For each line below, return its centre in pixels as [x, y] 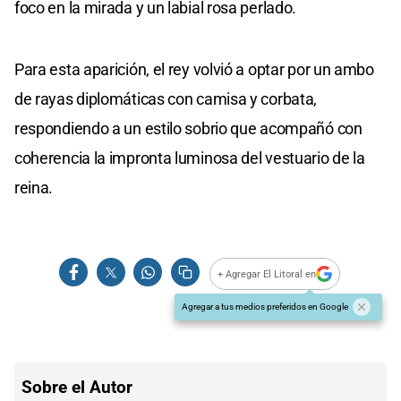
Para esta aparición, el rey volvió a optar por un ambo [194, 70]
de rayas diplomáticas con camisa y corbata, [166, 99]
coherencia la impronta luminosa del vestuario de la [190, 158]
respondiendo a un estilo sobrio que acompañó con [188, 129]
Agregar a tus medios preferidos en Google [265, 307]
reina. [34, 188]
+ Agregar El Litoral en [267, 274]
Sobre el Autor [77, 388]
